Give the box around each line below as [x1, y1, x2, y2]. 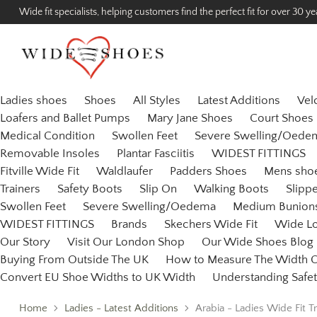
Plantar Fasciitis [117, 147, 195, 161]
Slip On [139, 183, 177, 196]
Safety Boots [57, 183, 122, 196]
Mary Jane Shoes [147, 112, 233, 125]
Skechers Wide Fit [164, 218, 258, 231]
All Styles [133, 94, 180, 108]
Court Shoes [250, 112, 313, 125]
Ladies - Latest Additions [64, 302, 178, 315]
